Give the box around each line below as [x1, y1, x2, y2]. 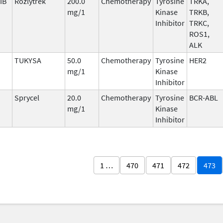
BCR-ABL [189, 92, 218, 103]
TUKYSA [14, 55, 41, 65]
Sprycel [14, 92, 39, 103]
